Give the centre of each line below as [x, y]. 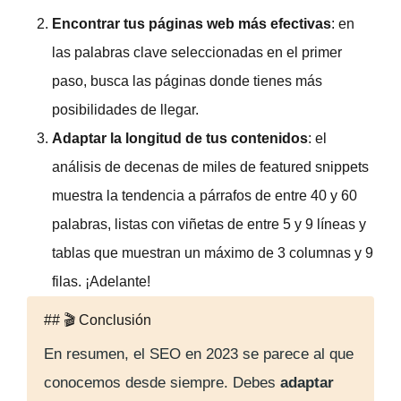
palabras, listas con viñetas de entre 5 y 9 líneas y [209, 224]
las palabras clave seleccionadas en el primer [197, 52]
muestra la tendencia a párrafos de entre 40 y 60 [205, 195]
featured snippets [314, 166]
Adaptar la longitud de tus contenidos [180, 138]
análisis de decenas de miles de [156, 166]
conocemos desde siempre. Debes [162, 382]
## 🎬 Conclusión [98, 320]
